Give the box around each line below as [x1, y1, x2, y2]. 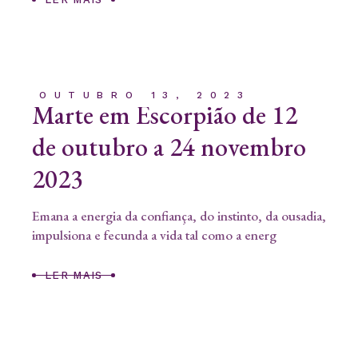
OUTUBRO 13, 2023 [39, 89, 251, 101]
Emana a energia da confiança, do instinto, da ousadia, [32, 206, 326, 225]
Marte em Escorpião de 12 [32, 97, 297, 132]
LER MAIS [45, 269, 103, 282]
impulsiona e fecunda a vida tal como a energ [32, 225, 276, 244]
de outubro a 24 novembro [32, 129, 306, 164]
